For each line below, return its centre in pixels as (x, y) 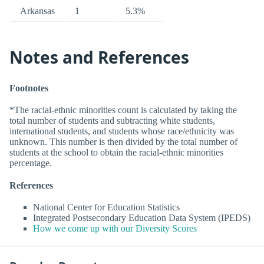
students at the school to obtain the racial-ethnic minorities (116, 153)
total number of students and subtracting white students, (112, 121)
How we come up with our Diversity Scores (115, 228)
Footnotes (29, 88)
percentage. (31, 163)
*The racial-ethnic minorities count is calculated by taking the (123, 110)
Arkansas (37, 11)
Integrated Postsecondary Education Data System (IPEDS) (142, 217)
